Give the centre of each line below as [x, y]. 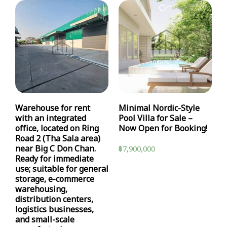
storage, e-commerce [55, 180]
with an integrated [51, 119]
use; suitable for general [62, 169]
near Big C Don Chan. [55, 149]
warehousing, [41, 190]
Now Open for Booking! [163, 129]
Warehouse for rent [53, 109]
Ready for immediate [54, 159]
